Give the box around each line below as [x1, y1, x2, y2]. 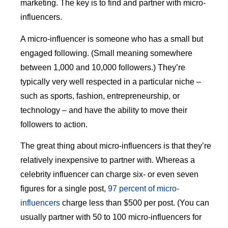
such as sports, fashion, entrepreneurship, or [20, 91, 180, 100]
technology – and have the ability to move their [20, 105, 187, 115]
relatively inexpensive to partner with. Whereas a [20, 156, 195, 165]
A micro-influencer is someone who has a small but [20, 34, 203, 43]
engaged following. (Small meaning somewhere [20, 48, 192, 58]
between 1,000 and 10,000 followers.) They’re [20, 63, 185, 72]
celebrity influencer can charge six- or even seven [20, 170, 198, 179]
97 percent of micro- [108, 184, 179, 193]
